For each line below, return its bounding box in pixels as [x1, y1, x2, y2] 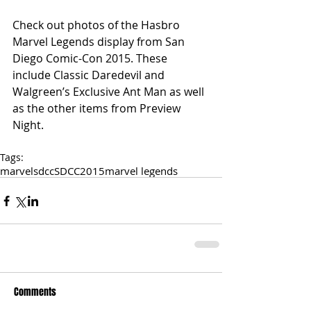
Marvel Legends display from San [12, 34, 187, 50]
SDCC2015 [54, 164, 105, 178]
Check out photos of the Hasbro [12, 17, 183, 33]
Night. [12, 117, 47, 133]
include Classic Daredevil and [12, 67, 167, 83]
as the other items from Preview [12, 101, 183, 117]
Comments [14, 285, 56, 300]
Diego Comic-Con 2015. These [12, 51, 170, 67]
